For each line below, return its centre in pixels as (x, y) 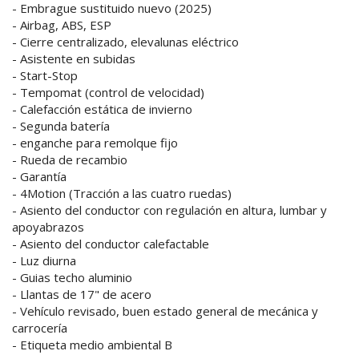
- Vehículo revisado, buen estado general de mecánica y (165, 311)
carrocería (40, 328)
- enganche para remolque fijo (95, 143)
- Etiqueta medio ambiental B (92, 345)
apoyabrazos (48, 227)
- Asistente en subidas (74, 59)
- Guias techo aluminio (72, 278)
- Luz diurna (44, 261)
